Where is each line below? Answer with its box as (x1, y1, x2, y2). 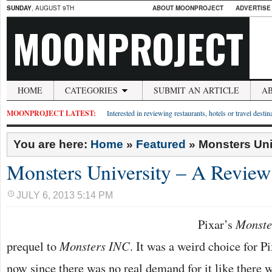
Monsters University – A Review (7, 158, 271, 185)
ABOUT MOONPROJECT (152, 4, 223, 12)
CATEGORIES (65, 84, 118, 96)
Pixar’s (198, 216, 236, 233)
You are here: (13, 138, 90, 151)
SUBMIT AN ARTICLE (154, 84, 239, 96)
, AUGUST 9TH (32, 4, 74, 12)
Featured (136, 138, 186, 151)
